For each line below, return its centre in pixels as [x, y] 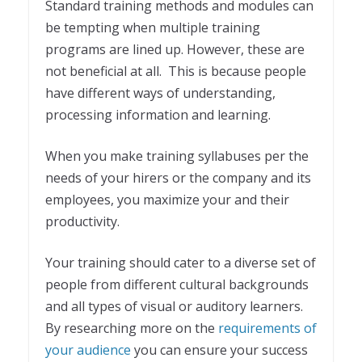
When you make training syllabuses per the [177, 156]
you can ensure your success [219, 349]
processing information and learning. [158, 114]
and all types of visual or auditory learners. [174, 306]
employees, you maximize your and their [167, 199]
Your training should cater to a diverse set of [181, 262]
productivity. [82, 221]
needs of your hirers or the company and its [178, 177]
